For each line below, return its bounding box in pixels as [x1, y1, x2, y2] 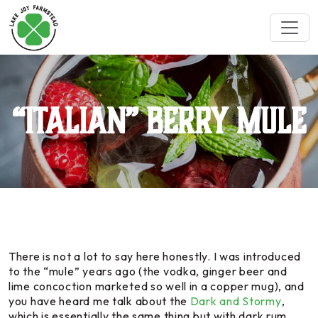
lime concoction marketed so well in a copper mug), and [9, 279, 305, 294]
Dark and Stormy [190, 294, 282, 309]
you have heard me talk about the [9, 294, 190, 309]
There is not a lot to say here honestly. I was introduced [9, 249, 302, 264]
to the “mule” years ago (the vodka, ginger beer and [9, 264, 287, 279]
